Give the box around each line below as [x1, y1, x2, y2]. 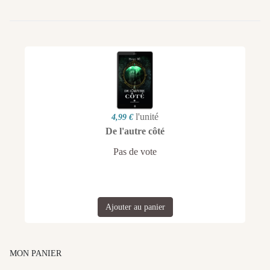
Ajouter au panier [105, 202, 165, 212]
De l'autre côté [105, 125, 165, 136]
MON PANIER [10, 248, 61, 258]
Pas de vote [113, 146, 157, 157]
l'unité [136, 111, 159, 122]
